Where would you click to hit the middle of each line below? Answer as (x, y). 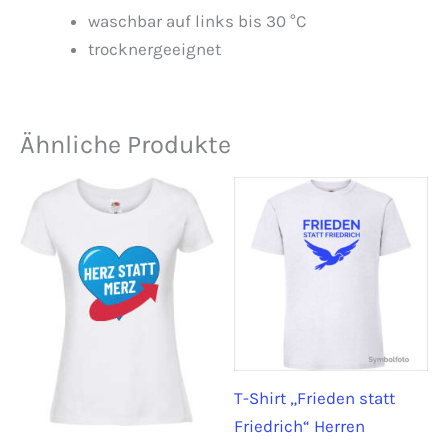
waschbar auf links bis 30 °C (197, 20)
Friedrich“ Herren (299, 426)
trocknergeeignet (154, 48)
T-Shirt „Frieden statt (314, 398)
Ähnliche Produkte (125, 144)
